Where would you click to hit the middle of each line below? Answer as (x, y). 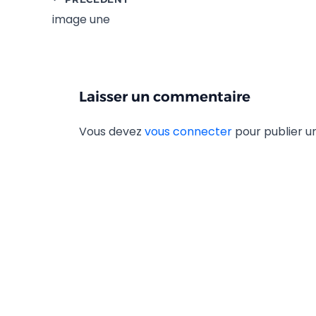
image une (81, 19)
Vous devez (112, 131)
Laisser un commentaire (165, 96)
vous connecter (188, 131)
